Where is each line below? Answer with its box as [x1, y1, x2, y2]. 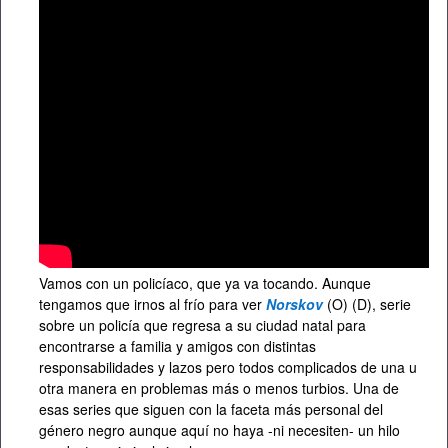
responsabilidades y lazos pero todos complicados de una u [39, 357, 417, 378]
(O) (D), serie [327, 294, 411, 315]
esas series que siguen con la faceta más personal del [39, 399, 383, 420]
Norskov [266, 294, 323, 315]
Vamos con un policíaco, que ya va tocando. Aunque [39, 273, 371, 294]
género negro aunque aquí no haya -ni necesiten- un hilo [39, 420, 400, 441]
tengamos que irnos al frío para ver [39, 294, 266, 315]
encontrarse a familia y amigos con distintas [39, 336, 316, 357]
